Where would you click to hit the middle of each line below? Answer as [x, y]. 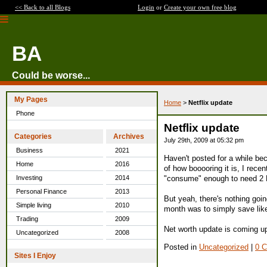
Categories [33, 136]
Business [30, 150]
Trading [27, 219]
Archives [129, 136]
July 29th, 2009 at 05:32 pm [204, 140]
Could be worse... [51, 75]
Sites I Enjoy [35, 256]
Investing [29, 178]
